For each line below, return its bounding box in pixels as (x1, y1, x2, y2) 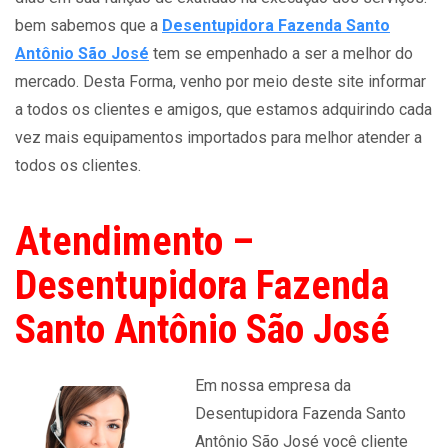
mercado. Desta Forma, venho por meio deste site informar (15, 72, 426, 91)
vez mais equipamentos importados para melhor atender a (15, 128, 422, 147)
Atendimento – (15, 218, 254, 265)
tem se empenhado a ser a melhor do (149, 44, 413, 63)
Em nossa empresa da (195, 376, 351, 395)
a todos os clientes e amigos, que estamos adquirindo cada (15, 100, 432, 119)
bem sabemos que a (15, 16, 162, 35)
